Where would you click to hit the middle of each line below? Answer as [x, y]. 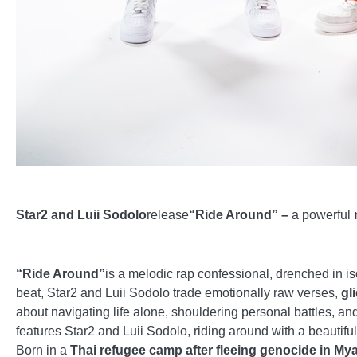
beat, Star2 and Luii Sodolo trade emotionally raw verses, [178, 292]
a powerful [321, 214]
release [168, 214]
